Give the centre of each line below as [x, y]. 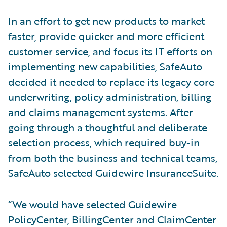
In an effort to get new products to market [106, 21]
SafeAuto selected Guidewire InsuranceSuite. [113, 173]
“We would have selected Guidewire [92, 204]
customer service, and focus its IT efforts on [110, 51]
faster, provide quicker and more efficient [106, 36]
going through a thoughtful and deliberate [108, 127]
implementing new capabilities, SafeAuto [105, 66]
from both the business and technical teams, [113, 158]
